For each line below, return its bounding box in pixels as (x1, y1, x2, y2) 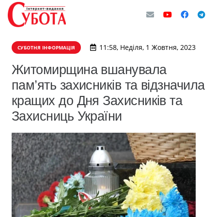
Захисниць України (12, 108, 122, 124)
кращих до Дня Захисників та (12, 93, 183, 108)
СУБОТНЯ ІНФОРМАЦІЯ (17, 44, 75, 51)
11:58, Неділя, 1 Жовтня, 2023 (99, 43, 196, 52)
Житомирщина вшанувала (12, 62, 167, 77)
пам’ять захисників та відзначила (12, 77, 205, 93)
